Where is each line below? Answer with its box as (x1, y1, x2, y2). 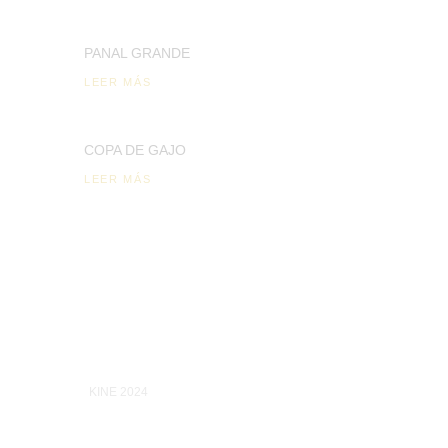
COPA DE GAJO (84, 142, 186, 159)
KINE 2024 (89, 386, 148, 399)
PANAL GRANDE (84, 45, 190, 62)
